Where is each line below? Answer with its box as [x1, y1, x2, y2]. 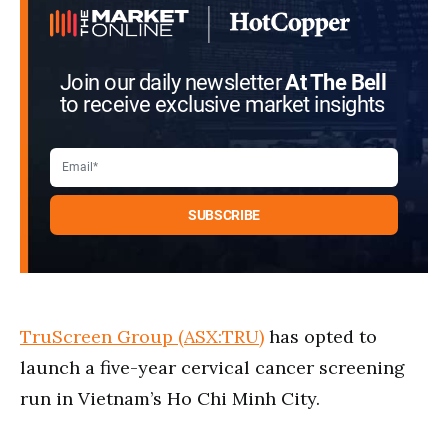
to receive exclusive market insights [60, 91, 385, 118]
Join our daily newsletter [60, 69, 286, 96]
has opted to [264, 324, 377, 348]
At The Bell [285, 69, 387, 96]
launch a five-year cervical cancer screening [20, 355, 405, 379]
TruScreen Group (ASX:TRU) [20, 324, 264, 348]
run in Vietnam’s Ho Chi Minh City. [20, 386, 320, 410]
